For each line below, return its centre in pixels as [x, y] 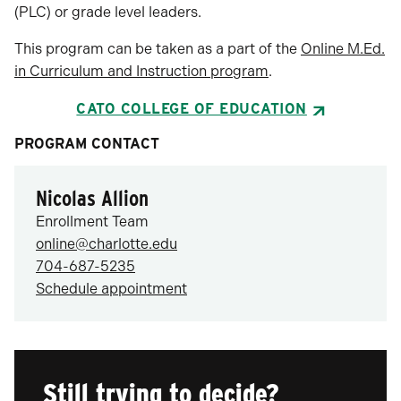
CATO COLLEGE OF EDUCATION [192, 109]
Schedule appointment [111, 289]
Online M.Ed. [343, 49]
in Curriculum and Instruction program [141, 71]
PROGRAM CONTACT [87, 144]
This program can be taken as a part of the [158, 49]
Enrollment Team [92, 222]
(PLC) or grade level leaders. [108, 12]
